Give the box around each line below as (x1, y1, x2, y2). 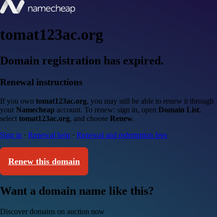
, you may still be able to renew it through (87, 96, 214, 105)
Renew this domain (8, 156, 80, 166)
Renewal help (28, 130, 70, 139)
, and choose (70, 114, 110, 123)
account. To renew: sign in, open (55, 105, 158, 114)
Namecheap (16, 105, 55, 114)
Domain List (158, 105, 199, 114)
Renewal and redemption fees (77, 130, 167, 139)
